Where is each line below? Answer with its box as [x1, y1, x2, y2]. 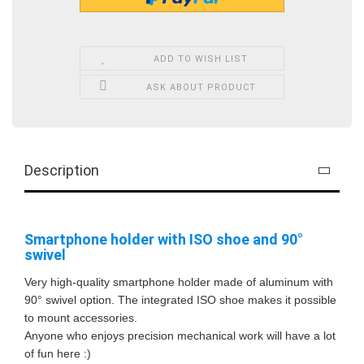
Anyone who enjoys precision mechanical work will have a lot [24, 328, 336, 342]
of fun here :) [24, 346, 94, 360]
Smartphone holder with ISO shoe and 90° [24, 230, 303, 248]
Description [24, 161, 99, 179]
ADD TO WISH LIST [154, 53, 249, 64]
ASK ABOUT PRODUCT [145, 81, 256, 93]
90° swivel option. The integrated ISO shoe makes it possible [24, 292, 336, 306]
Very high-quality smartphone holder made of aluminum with [24, 275, 333, 288]
